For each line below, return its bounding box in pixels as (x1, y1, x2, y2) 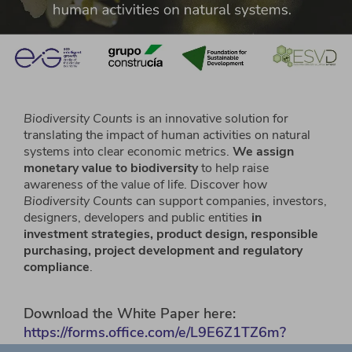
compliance (24, 258, 90, 277)
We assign (233, 143, 294, 161)
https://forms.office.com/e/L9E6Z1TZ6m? (24, 323, 286, 343)
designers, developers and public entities (24, 209, 251, 227)
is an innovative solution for (133, 110, 288, 128)
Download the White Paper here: (24, 304, 236, 324)
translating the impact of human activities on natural (24, 126, 310, 145)
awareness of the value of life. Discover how (24, 176, 267, 194)
